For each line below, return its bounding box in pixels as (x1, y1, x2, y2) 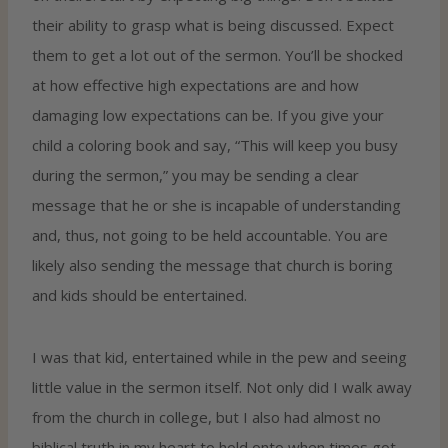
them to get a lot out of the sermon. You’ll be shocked (32, 44, 403, 65)
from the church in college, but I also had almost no (32, 406, 381, 427)
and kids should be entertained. (32, 284, 247, 305)
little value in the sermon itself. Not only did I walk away (32, 376, 412, 397)
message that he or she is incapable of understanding (32, 194, 401, 215)
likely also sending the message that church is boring (32, 254, 393, 275)
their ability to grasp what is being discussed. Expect (32, 14, 394, 35)
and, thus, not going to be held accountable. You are (32, 224, 388, 245)
